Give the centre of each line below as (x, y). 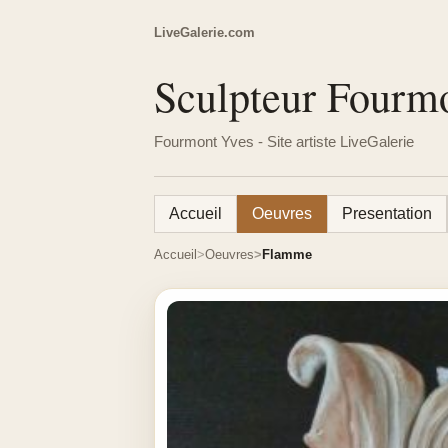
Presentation (387, 213)
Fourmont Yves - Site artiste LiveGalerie (284, 141)
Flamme (287, 254)
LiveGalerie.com (204, 32)
